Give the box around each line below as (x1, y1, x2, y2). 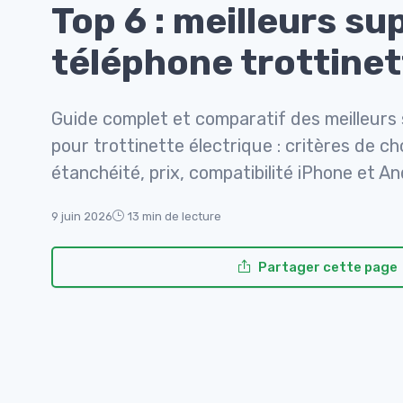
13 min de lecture (128, 210, 221, 224)
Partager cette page (257, 259, 398, 276)
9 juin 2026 (51, 210, 112, 224)
